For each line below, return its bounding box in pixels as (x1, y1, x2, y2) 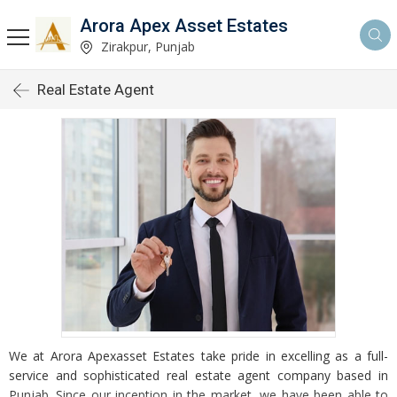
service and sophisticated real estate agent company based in (9, 367, 388, 384)
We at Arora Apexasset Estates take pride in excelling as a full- (9, 347, 388, 364)
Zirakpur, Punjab (97, 37, 195, 55)
